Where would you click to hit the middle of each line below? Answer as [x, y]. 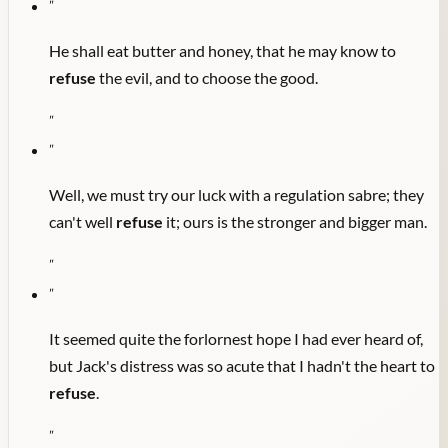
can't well [82, 222]
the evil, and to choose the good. [207, 78]
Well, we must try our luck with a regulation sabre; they [236, 195]
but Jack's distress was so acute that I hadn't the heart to [242, 366]
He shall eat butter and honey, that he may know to [222, 51]
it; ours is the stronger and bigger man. [295, 222]
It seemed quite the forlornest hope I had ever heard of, [236, 339]
